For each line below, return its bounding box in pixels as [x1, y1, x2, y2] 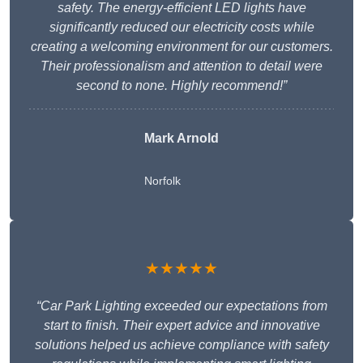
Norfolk [144, 174, 181, 188]
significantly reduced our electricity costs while [49, 20, 314, 35]
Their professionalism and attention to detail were [41, 59, 322, 74]
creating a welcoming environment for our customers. [30, 40, 333, 54]
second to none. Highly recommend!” [76, 79, 287, 93]
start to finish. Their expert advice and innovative [43, 318, 320, 333]
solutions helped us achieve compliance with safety [34, 338, 329, 352]
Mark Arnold [144, 131, 219, 146]
